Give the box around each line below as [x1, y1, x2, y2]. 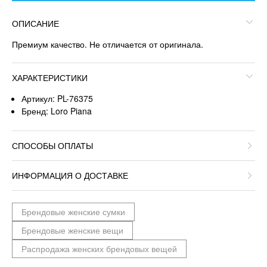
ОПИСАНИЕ [12, 17, 59, 30]
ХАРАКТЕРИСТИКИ [12, 72, 88, 84]
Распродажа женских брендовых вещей [21, 242, 177, 254]
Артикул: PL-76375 [21, 92, 94, 105]
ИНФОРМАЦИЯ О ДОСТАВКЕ [12, 169, 128, 181]
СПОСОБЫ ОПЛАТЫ [12, 139, 93, 151]
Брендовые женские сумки [21, 205, 125, 218]
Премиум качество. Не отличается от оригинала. [12, 38, 203, 51]
